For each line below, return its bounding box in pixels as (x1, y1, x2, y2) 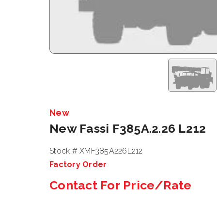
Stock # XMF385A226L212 (49, 146, 143, 155)
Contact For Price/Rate (49, 178, 192, 192)
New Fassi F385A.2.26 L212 (49, 121, 206, 136)
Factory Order (49, 160, 107, 169)
